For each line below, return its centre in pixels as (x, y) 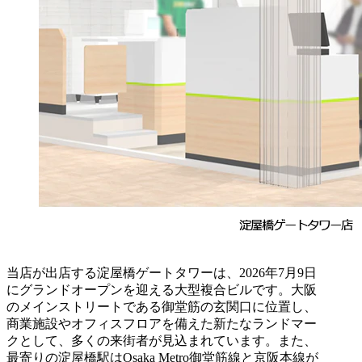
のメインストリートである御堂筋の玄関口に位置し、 (162, 306)
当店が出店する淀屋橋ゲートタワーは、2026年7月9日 (162, 272)
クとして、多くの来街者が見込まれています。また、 (162, 340)
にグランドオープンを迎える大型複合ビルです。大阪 (162, 289)
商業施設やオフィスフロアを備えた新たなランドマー (162, 323)
